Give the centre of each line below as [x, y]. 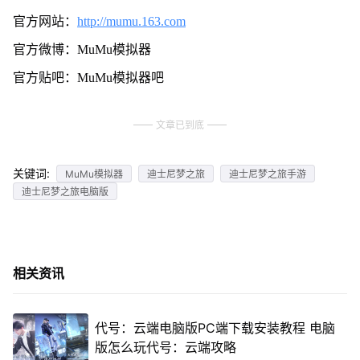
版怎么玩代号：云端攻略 [165, 347]
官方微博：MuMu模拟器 [82, 49]
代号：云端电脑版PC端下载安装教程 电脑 [215, 328]
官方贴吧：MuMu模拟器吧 [88, 77]
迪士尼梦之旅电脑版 [65, 191]
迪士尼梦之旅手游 [267, 174]
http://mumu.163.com [131, 21]
